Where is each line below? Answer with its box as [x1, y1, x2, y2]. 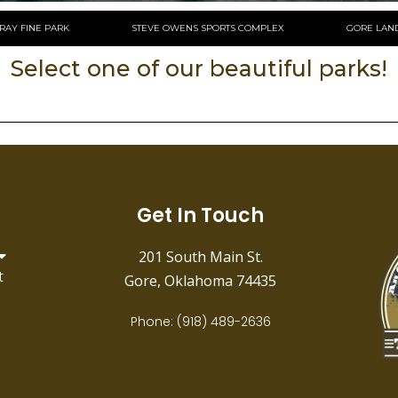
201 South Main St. [138, 247, 263, 267]
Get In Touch [137, 202, 265, 230]
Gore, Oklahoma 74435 [124, 271, 277, 291]
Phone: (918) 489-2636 [130, 312, 271, 330]
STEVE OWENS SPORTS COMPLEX [131, 22, 284, 34]
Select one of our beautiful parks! [11, 55, 387, 82]
